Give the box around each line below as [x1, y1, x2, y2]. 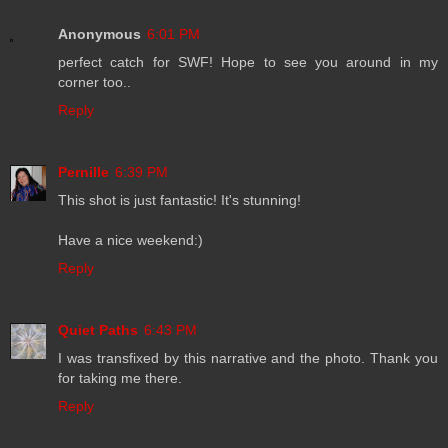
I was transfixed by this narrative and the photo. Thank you [58, 349, 438, 366]
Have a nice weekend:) [58, 231, 203, 248]
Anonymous [58, 25, 141, 42]
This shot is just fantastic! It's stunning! [58, 191, 301, 208]
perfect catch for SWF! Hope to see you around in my [58, 53, 438, 70]
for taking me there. [58, 369, 182, 386]
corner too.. [58, 73, 131, 90]
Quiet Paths [58, 321, 138, 338]
